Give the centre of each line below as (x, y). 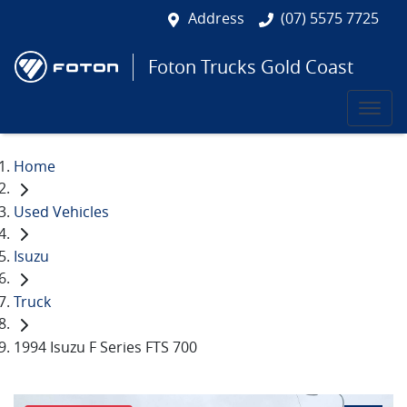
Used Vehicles (61, 211)
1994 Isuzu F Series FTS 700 (105, 347)
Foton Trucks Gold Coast (251, 66)
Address (216, 18)
